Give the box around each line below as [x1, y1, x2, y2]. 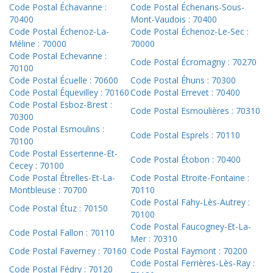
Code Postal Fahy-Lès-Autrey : [130, 196, 250, 208]
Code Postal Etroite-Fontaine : [130, 172, 249, 184]
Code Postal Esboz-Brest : [9, 99, 112, 111]
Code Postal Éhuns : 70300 [130, 74, 236, 87]
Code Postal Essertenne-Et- [9, 147, 118, 160]
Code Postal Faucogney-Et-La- [130, 221, 251, 233]
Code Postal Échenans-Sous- [130, 1, 244, 13]
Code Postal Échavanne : [9, 1, 107, 13]
